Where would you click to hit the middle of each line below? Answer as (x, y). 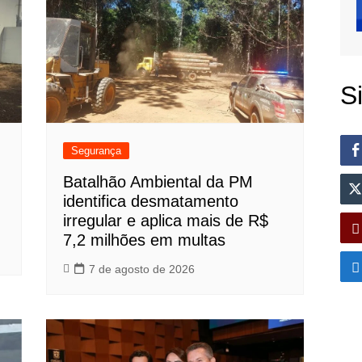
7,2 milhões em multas (145, 240)
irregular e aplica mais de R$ (166, 221)
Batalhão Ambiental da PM (158, 182)
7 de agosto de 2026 (142, 269)
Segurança (97, 151)
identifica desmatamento (151, 202)
